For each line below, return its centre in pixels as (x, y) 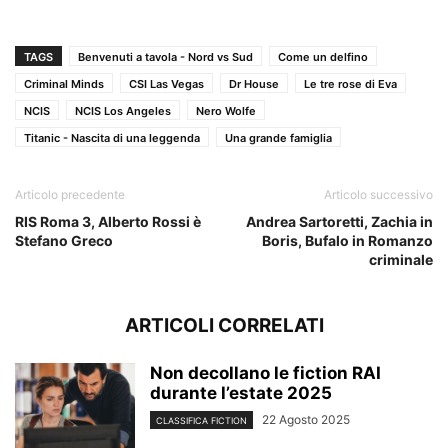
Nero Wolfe (226, 111)
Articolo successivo (378, 195)
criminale (401, 260)
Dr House (254, 84)
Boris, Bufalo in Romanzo (347, 241)
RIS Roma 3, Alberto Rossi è (108, 222)
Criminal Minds (64, 84)
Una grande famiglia (278, 138)
